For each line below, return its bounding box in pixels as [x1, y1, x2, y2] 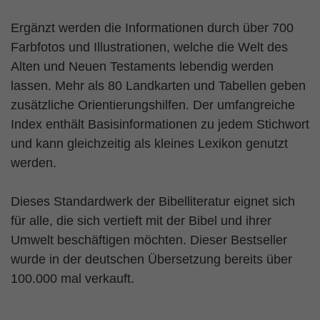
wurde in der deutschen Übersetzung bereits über [11, 252, 292, 266]
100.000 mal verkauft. [11, 271, 134, 286]
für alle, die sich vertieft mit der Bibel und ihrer [11, 214, 271, 228]
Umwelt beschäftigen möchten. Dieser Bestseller [11, 233, 287, 247]
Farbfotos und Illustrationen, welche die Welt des [11, 40, 288, 54]
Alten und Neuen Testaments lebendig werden [11, 59, 274, 74]
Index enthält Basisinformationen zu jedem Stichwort [11, 117, 309, 131]
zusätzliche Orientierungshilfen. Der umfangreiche [11, 98, 295, 112]
